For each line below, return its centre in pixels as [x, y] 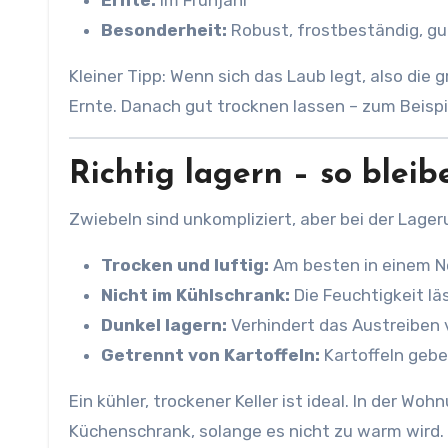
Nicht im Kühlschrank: [195, 295]
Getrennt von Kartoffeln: [210, 355]
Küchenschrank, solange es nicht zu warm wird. [256, 431]
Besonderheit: [164, 30]
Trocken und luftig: [185, 265]
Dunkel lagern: [164, 325]
